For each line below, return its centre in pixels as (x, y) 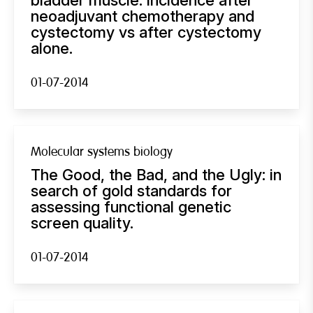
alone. (52, 48)
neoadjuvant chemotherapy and (143, 16)
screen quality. (82, 223)
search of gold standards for (131, 190)
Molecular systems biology (102, 152)
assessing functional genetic (131, 206)
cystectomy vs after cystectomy (146, 32)
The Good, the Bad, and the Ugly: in (156, 174)
